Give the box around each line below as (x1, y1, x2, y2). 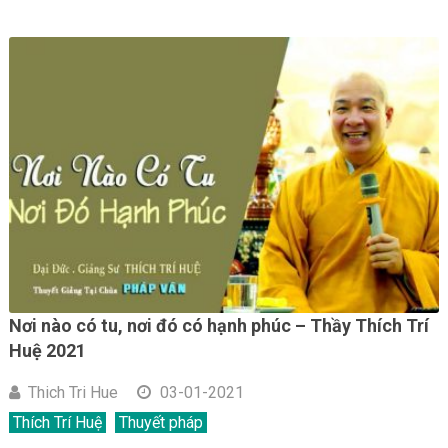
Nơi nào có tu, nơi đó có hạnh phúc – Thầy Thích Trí (8, 314, 429, 336)
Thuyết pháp (118, 412, 203, 432)
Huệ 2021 (8, 339, 86, 361)
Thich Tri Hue (27, 382, 118, 402)
